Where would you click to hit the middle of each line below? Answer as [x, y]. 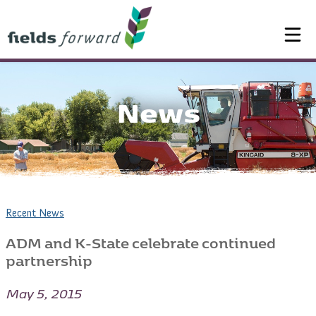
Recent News [35, 213]
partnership [49, 257]
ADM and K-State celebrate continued [141, 239]
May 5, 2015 [43, 291]
